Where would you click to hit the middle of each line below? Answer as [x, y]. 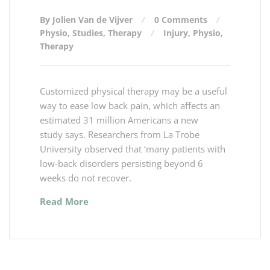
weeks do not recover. [86, 177]
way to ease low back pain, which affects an [130, 105]
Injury [176, 33]
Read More [64, 201]
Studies [88, 33]
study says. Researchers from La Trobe [120, 134]
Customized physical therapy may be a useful [133, 91]
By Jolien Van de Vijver [87, 19]
